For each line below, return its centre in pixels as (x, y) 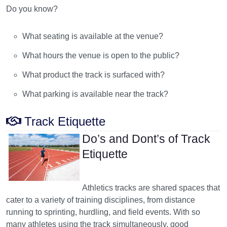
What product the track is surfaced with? (94, 74)
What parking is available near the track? (96, 94)
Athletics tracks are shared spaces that (151, 187)
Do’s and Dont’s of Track (146, 139)
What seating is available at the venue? (93, 36)
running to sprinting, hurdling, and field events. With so (103, 212)
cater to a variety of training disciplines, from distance (101, 200)
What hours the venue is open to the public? (101, 55)
